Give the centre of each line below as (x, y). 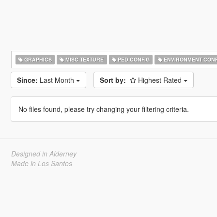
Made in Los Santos (41, 163)
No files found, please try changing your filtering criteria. (103, 109)
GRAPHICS (37, 59)
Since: (27, 80)
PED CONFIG (133, 59)
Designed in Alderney (44, 154)
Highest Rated (161, 80)
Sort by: (113, 80)
